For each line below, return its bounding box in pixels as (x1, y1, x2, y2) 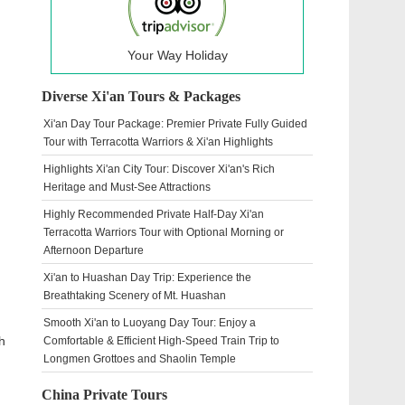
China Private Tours (42, 387, 167, 402)
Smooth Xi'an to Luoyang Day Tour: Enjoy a (43, 316, 256, 329)
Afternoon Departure (43, 244, 144, 257)
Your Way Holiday (127, 48, 228, 62)
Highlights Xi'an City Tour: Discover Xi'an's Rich (43, 163, 275, 175)
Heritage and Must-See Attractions (43, 181, 211, 193)
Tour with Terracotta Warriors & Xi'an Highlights (43, 136, 273, 148)
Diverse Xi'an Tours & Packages (42, 89, 240, 104)
